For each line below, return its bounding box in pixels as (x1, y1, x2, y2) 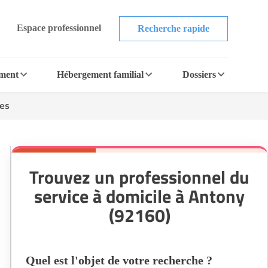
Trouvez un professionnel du (29, 163, 249, 191)
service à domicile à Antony (34, 182, 245, 210)
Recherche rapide (137, 23, 209, 33)
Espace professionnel (16, 22, 101, 33)
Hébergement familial (57, 69, 144, 80)
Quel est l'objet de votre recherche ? (26, 254, 212, 267)
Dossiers (182, 69, 216, 80)
